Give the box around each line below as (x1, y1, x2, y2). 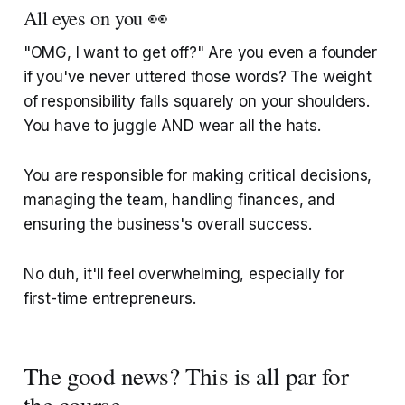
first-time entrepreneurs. (23, 289, 196, 308)
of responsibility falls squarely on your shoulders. (23, 92, 371, 111)
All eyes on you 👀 (23, 5, 168, 32)
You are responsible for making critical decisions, (23, 166, 372, 185)
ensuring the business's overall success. (23, 215, 312, 234)
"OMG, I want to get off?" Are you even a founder (23, 43, 377, 62)
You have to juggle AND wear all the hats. (23, 117, 321, 136)
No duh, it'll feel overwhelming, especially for (23, 265, 344, 284)
